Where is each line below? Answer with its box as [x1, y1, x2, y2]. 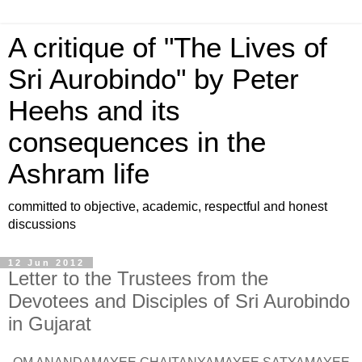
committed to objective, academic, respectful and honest [8, 200, 327, 213]
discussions [8, 217, 76, 231]
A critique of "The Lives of [8, 32, 327, 63]
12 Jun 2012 [8, 258, 85, 267]
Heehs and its [8, 95, 180, 126]
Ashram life [8, 158, 149, 189]
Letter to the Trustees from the [8, 267, 268, 289]
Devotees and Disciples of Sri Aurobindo [8, 290, 350, 312]
